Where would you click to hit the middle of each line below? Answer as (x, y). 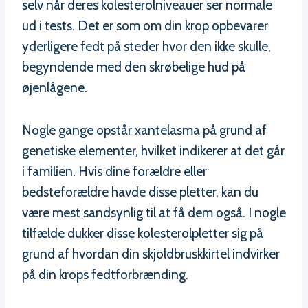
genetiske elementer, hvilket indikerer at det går (153, 151)
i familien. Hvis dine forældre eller (114, 172)
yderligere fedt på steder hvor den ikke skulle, (146, 47)
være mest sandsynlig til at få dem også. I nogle (154, 213)
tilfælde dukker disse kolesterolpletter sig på (143, 234)
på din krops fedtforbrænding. (105, 275)
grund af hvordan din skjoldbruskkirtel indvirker (151, 254)
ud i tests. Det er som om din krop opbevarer (145, 26)
